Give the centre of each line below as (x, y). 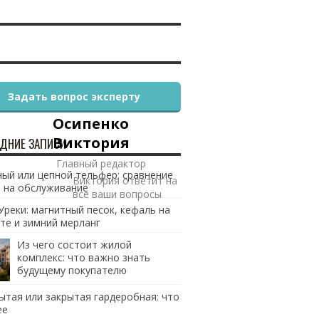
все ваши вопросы (117, 194)
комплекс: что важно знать (83, 257)
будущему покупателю (72, 270)
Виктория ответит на (125, 181)
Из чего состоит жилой (74, 245)
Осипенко (90, 124)
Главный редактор (101, 163)
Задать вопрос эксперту (74, 96)
